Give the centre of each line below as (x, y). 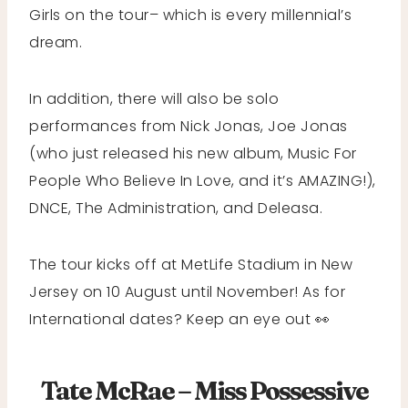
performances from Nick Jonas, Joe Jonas (189, 126)
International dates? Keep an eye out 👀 (179, 319)
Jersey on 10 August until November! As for (187, 291)
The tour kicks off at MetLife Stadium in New (191, 264)
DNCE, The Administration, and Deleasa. (176, 208)
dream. (58, 42)
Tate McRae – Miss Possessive (204, 390)
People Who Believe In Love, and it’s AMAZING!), (203, 180)
